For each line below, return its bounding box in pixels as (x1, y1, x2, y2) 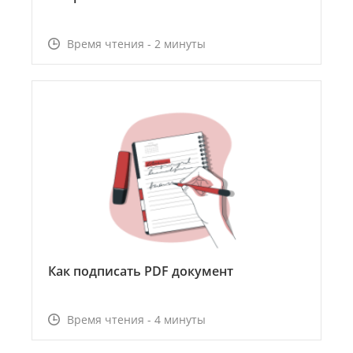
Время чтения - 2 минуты (67, 35, 206, 51)
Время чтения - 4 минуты (67, 311, 206, 327)
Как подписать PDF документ (48, 262, 233, 280)
